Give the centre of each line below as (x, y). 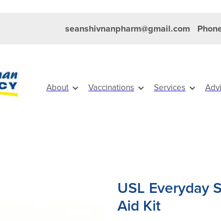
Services (170, 87)
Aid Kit (139, 206)
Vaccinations (111, 87)
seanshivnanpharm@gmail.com (127, 29)
